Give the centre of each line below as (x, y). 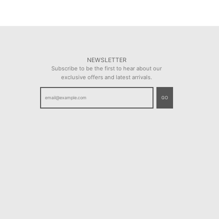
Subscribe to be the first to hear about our (107, 69)
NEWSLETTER (107, 60)
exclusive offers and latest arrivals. (107, 77)
